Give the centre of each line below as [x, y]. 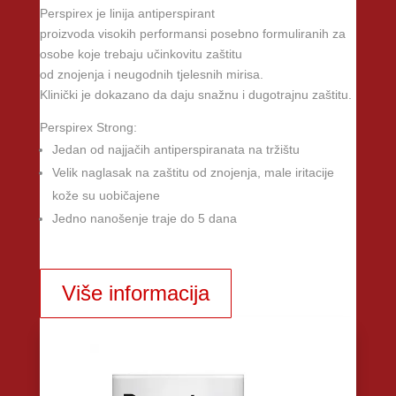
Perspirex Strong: [88, 128]
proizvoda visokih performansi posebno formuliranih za [192, 34]
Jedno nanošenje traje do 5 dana [144, 219]
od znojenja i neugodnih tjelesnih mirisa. [151, 75]
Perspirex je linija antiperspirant [127, 14]
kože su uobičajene [106, 196]
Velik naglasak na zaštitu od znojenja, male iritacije [193, 173]
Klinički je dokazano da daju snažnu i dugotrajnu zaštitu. [195, 95]
